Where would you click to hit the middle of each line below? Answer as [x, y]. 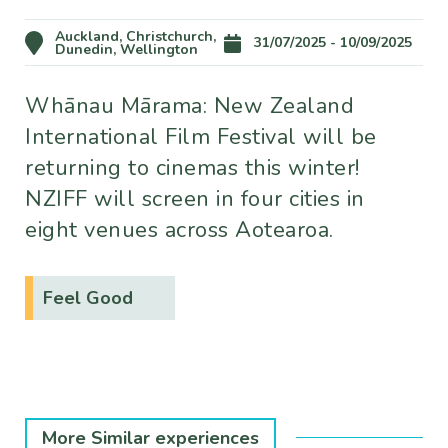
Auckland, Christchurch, [135, 36]
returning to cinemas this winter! [192, 168]
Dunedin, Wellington [126, 49]
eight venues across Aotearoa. [181, 230]
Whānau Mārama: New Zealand [189, 106]
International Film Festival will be [201, 137]
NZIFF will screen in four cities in [195, 199]
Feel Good [88, 298]
